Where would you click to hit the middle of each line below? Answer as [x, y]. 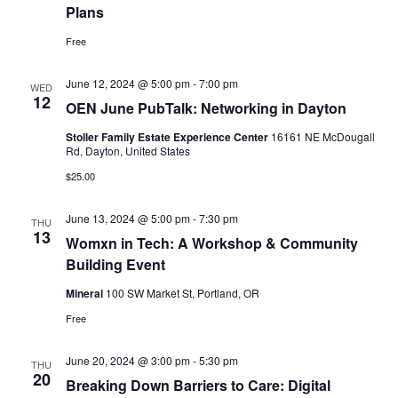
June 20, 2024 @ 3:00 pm [127, 360]
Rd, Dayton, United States [127, 151]
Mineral [85, 293]
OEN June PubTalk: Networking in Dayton [206, 108]
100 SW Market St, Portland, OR [182, 293]
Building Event [115, 264]
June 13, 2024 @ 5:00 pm [127, 218]
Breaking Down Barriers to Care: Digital [198, 385]
